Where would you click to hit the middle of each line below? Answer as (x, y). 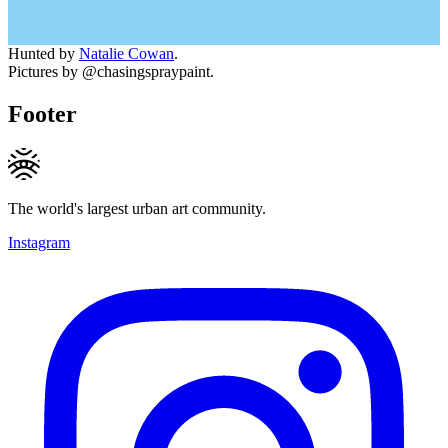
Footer (42, 113)
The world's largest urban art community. (137, 208)
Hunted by (43, 53)
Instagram (39, 242)
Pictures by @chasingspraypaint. (111, 71)
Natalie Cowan (126, 53)
